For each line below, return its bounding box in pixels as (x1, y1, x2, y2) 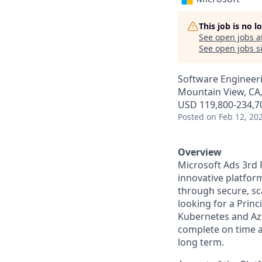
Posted (178, 111, 204, 122)
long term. (178, 236, 224, 249)
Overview (178, 146, 222, 158)
